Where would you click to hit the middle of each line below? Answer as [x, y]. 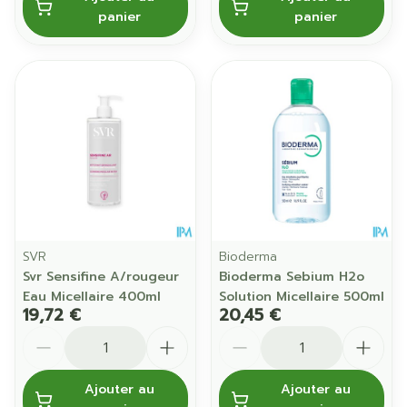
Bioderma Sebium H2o [292, 277]
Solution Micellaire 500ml [302, 297]
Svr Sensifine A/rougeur [101, 277]
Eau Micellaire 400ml [92, 297]
